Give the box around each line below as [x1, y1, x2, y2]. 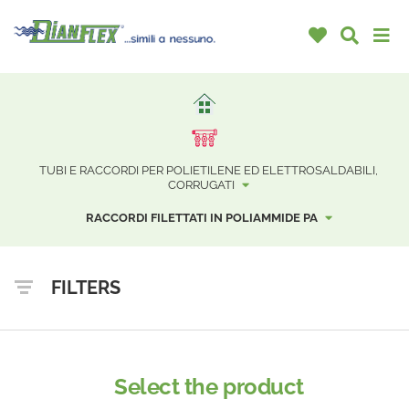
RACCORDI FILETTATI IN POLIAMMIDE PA [85, 210, 320, 225]
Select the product [114, 373, 304, 401]
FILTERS [51, 277, 121, 299]
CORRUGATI [168, 178, 237, 193]
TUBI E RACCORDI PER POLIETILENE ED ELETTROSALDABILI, [39, 163, 378, 178]
